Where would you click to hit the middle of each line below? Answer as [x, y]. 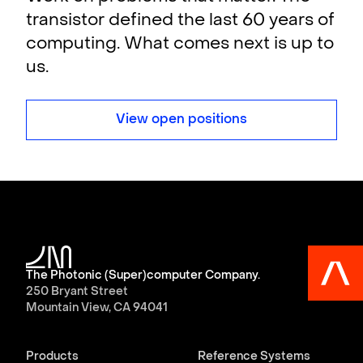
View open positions [181, 120]
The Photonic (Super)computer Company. [143, 276]
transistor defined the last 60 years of [180, 21]
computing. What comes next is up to [180, 45]
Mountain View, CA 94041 [97, 308]
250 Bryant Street [77, 292]
